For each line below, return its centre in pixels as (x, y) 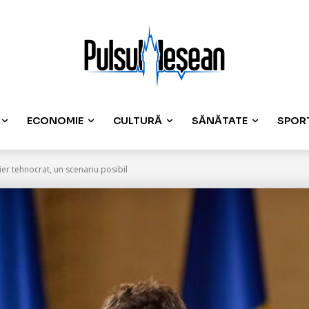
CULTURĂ (138, 121)
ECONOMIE (56, 121)
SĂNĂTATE (220, 121)
